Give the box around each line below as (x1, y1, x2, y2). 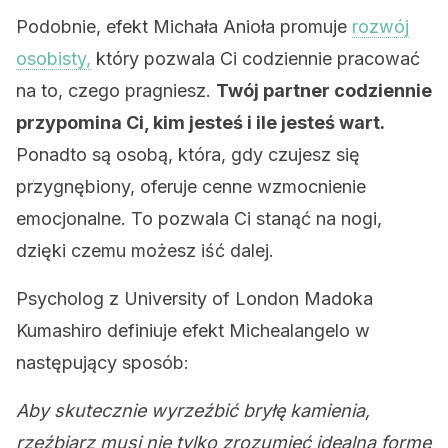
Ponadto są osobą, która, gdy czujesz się (16, 144, 360, 165)
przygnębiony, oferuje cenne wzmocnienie (16, 176, 366, 197)
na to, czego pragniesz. (16, 80, 216, 101)
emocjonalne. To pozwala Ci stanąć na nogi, (16, 208, 382, 229)
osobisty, (16, 48, 91, 69)
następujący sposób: (16, 352, 189, 373)
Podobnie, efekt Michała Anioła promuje (16, 16, 352, 37)
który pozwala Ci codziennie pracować (91, 48, 420, 69)
